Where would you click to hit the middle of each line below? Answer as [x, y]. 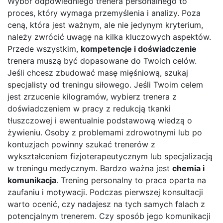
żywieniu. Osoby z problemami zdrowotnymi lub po [105, 132]
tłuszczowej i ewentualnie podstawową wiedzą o [100, 120]
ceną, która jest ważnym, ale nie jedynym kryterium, [105, 25]
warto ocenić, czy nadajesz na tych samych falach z [106, 204]
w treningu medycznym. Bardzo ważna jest [90, 168]
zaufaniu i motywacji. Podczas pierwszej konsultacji [105, 192]
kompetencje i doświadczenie [139, 49]
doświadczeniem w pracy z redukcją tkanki [89, 108]
